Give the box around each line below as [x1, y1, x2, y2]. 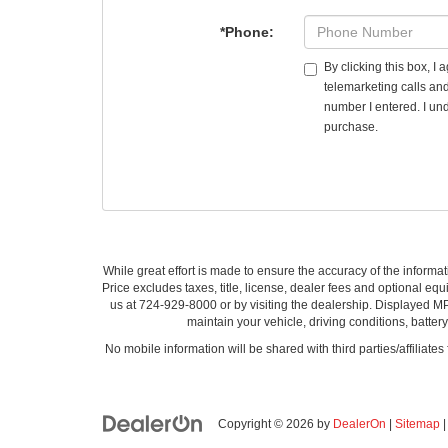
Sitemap [395, 417, 440, 431]
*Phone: [220, 24, 275, 40]
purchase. [324, 120, 379, 134]
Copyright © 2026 [218, 417, 317, 431]
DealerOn [333, 417, 386, 431]
